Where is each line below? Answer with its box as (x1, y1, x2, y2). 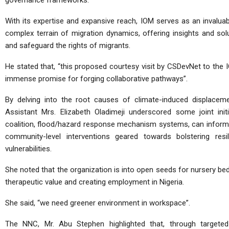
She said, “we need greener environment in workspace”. (5, 198, 190, 208)
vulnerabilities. (5, 144, 52, 153)
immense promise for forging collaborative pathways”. (5, 74, 188, 83)
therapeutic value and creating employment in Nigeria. (5, 177, 184, 187)
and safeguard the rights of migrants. (5, 41, 130, 50)
